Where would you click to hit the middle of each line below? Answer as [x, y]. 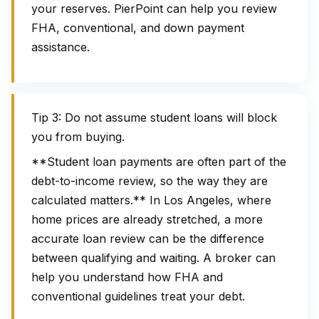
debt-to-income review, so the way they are [150, 181]
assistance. [61, 47]
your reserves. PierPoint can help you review [154, 9]
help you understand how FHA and [127, 277]
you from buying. [78, 137]
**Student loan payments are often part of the [159, 162]
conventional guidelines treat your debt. [138, 296]
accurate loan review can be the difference [148, 239]
